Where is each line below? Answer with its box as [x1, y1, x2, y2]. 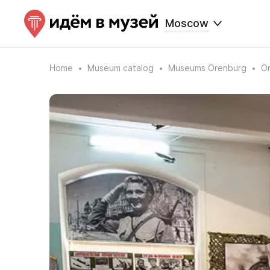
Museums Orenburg [168, 63, 246, 73]
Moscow [165, 17, 209, 30]
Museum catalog [87, 63, 154, 73]
